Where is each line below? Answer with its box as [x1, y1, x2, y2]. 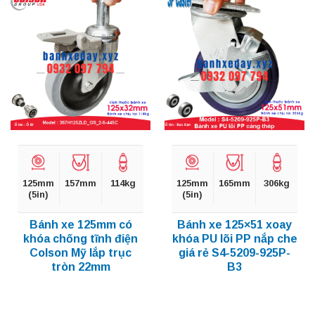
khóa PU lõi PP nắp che [172, 232, 297, 245]
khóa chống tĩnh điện [23, 232, 138, 245]
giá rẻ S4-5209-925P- [179, 246, 290, 259]
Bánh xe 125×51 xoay [177, 218, 292, 231]
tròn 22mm [51, 260, 110, 273]
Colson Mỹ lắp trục [30, 246, 131, 259]
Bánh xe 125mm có [29, 218, 132, 231]
